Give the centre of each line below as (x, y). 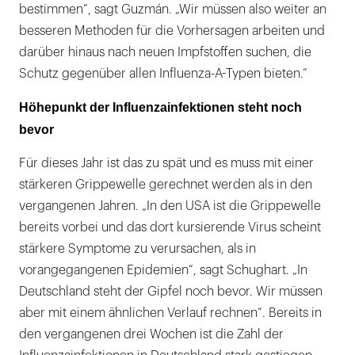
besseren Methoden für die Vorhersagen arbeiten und (172, 31)
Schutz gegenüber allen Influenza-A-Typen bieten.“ (163, 73)
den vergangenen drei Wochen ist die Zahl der (151, 334)
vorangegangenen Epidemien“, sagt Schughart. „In (163, 270)
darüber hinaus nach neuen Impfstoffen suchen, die (165, 52)
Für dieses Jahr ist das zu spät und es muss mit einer (166, 163)
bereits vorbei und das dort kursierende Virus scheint (170, 227)
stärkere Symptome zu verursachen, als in (137, 248)
